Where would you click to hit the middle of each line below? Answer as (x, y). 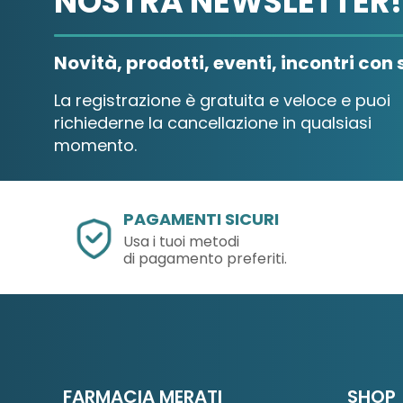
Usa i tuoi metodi (182, 242)
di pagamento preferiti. (206, 259)
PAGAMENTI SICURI (201, 219)
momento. (95, 145)
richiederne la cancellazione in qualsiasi (213, 122)
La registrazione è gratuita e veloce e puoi (222, 100)
